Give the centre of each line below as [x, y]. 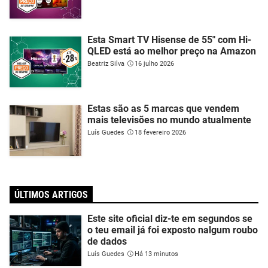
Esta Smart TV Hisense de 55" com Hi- [169, 39]
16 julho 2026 [154, 63]
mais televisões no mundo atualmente [169, 120]
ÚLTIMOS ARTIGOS [51, 194]
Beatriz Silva [106, 63]
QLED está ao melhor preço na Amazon [172, 51]
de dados [107, 241]
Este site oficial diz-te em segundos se [170, 218]
